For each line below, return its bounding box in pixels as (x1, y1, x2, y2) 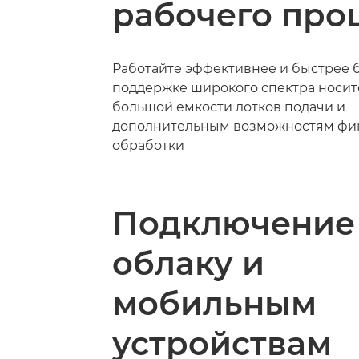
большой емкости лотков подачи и (112, 99, 345, 115)
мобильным (112, 283, 317, 323)
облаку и (112, 243, 264, 283)
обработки (112, 137, 184, 153)
